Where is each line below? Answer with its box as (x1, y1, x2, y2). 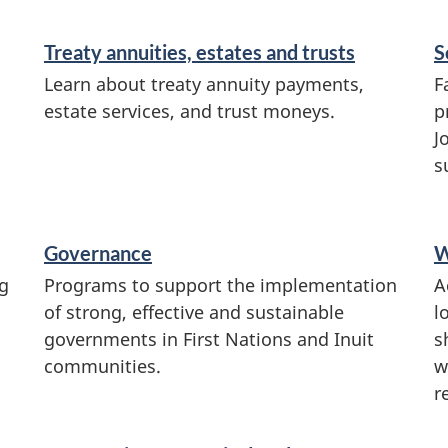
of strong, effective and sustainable (44, 300, 344, 325)
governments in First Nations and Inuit (44, 327, 374, 352)
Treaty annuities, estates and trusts (44, 39, 355, 64)
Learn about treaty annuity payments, (44, 71, 364, 96)
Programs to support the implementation (44, 273, 397, 298)
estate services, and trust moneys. (44, 98, 335, 123)
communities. (44, 354, 161, 379)
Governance (44, 241, 152, 266)
